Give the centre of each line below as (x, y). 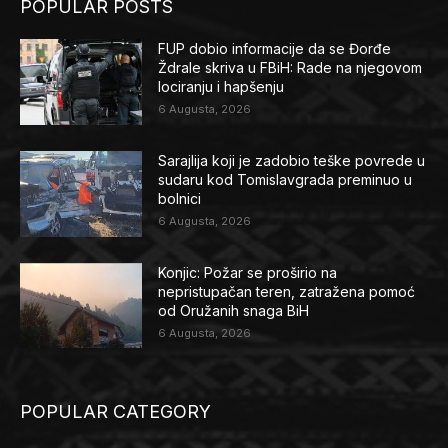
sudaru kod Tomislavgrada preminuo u (285, 179)
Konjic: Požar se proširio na (248, 272)
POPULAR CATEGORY (115, 412)
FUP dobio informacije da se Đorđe (275, 49)
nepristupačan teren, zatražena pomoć (287, 291)
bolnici (180, 198)
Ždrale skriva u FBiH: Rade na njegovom (290, 68)
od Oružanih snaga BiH (234, 310)
